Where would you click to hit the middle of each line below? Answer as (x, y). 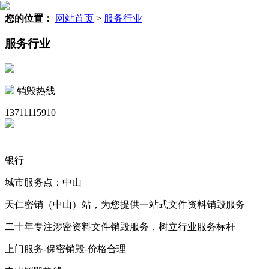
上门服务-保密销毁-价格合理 (65, 249)
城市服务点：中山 (43, 183)
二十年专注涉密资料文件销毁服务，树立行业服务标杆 (120, 227)
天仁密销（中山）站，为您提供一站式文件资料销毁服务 (125, 205)
